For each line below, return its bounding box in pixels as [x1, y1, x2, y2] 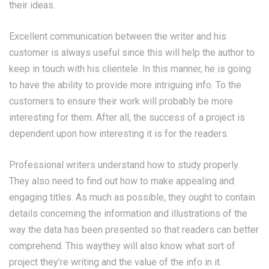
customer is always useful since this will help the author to [9, 47, 255, 58]
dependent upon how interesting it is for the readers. [9, 128, 229, 139]
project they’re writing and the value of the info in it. [9, 256, 222, 268]
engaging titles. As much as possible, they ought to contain [9, 192, 255, 203]
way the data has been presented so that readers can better [9, 224, 259, 235]
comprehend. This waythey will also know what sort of [9, 240, 235, 252]
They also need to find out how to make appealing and [9, 175, 234, 187]
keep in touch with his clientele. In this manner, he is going [9, 63, 251, 74]
